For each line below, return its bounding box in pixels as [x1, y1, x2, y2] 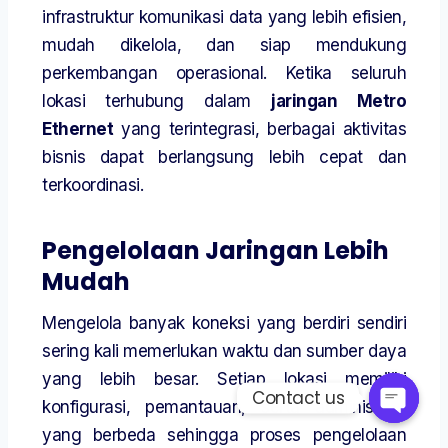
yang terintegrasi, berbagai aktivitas [113, 119, 406, 140]
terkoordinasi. [42, 175, 143, 196]
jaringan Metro [271, 91, 406, 112]
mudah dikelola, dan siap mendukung [42, 35, 406, 56]
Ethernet [42, 119, 113, 140]
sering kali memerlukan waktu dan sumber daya [42, 341, 406, 362]
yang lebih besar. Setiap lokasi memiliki [42, 369, 406, 390]
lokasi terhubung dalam [42, 91, 272, 112]
